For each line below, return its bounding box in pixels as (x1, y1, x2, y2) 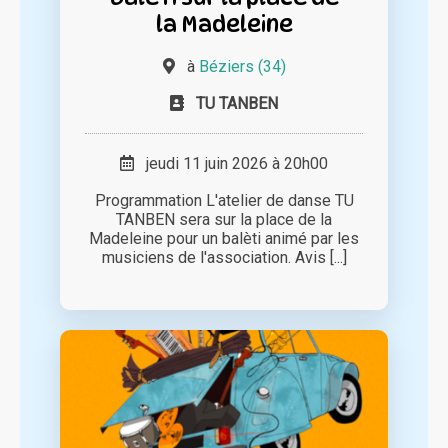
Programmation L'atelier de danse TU (94, 191, 354, 211)
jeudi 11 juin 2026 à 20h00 (134, 154, 328, 174)
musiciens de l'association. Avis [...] (101, 248, 347, 268)
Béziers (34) (198, 57, 286, 77)
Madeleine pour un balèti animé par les (89, 229, 359, 249)
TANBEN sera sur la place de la (116, 210, 332, 230)
